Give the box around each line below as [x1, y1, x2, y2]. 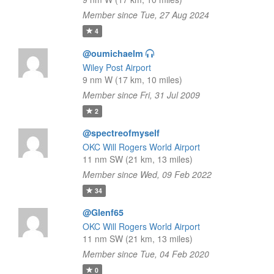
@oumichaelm [82, 47, 143, 59]
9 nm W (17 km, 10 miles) [82, 73, 182, 86]
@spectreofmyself [82, 127, 160, 139]
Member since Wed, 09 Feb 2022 [82, 168, 212, 180]
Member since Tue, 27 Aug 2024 [82, 9, 209, 21]
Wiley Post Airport [82, 61, 151, 73]
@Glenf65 [82, 206, 124, 218]
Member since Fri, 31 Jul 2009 [82, 89, 200, 101]
